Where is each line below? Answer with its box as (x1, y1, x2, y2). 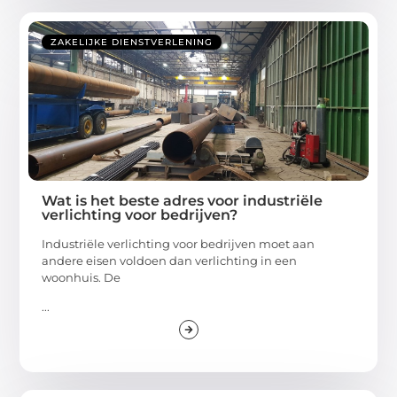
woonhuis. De (42, 269, 121, 284)
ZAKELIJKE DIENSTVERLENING (51, 35, 214, 48)
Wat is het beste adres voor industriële (42, 191, 323, 209)
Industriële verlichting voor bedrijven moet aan (42, 236, 315, 251)
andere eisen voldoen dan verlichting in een (42, 253, 298, 268)
